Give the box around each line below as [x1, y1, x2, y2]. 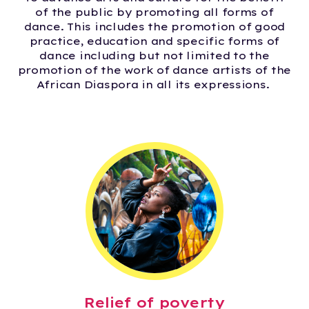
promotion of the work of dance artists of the [17, 63, 292, 77]
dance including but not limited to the [39, 48, 270, 62]
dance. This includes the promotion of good [23, 19, 286, 33]
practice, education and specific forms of [29, 34, 280, 48]
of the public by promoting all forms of [35, 5, 274, 19]
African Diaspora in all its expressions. [36, 77, 270, 91]
